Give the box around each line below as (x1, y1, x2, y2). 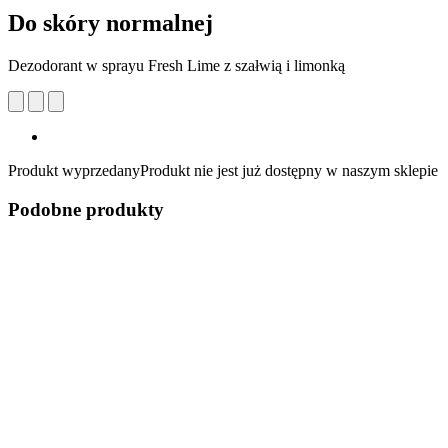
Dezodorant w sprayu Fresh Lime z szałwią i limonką (8, 56, 345, 74)
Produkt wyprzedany (8, 161, 140, 179)
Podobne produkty (8, 198, 164, 220)
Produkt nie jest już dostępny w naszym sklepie (140, 161, 438, 179)
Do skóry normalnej (8, 9, 213, 36)
